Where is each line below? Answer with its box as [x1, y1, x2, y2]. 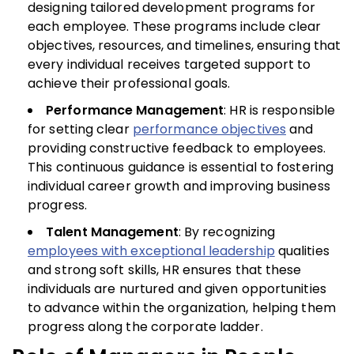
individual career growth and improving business [28, 176, 330, 195]
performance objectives [132, 119, 287, 138]
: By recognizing [178, 222, 276, 241]
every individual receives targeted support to [28, 55, 311, 73]
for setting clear [28, 119, 133, 138]
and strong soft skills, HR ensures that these [28, 260, 302, 279]
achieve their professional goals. [28, 73, 231, 92]
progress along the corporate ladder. [28, 317, 263, 336]
